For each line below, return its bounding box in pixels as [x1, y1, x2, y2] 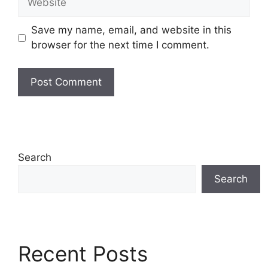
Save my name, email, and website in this [31, 24, 232, 36]
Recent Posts [18, 240, 148, 266]
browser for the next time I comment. [31, 39, 209, 51]
